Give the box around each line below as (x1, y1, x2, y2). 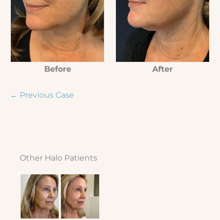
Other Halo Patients (20, 152, 97, 163)
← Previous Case (10, 89, 74, 100)
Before (44, 64, 71, 74)
